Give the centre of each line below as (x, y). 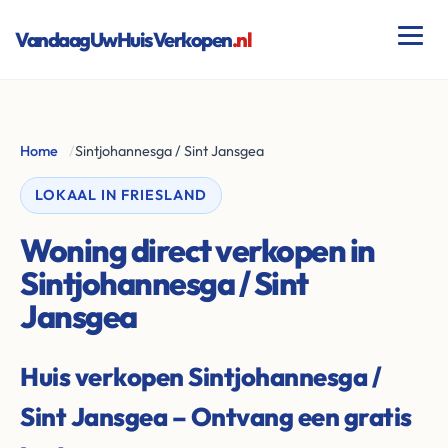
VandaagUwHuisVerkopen (123, 39)
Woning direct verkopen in (197, 250)
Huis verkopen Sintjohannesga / (200, 376)
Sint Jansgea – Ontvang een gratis (216, 416)
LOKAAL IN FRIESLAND (121, 195)
